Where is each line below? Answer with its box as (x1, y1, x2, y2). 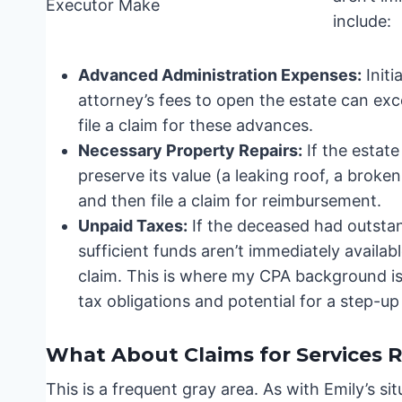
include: (333, 12, 391, 31)
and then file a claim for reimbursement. (78, 191, 381, 211)
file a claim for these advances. (78, 116, 313, 135)
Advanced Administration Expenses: (78, 66, 362, 85)
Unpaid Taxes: (78, 216, 188, 236)
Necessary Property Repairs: (78, 141, 302, 161)
